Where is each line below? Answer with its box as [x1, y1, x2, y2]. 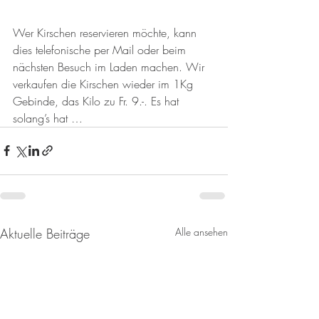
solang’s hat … [13, 110, 83, 126]
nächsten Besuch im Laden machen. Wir [13, 58, 208, 75]
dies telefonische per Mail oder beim [13, 41, 189, 58]
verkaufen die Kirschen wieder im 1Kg [13, 75, 197, 92]
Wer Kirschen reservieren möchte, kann [13, 24, 200, 41]
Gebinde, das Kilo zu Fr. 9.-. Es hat [13, 93, 182, 109]
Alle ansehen [175, 224, 228, 239]
